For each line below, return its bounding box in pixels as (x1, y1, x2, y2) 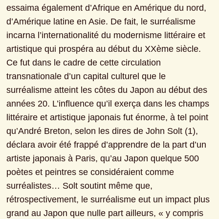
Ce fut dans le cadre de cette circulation (6, 58, 161, 68)
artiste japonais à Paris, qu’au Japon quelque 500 (6, 153, 199, 164)
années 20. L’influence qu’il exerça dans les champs (6, 99, 210, 109)
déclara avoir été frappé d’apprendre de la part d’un (6, 140, 207, 150)
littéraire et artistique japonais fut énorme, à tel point (6, 112, 209, 123)
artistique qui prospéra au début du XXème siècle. (6, 44, 201, 54)
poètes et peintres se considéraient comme (6, 167, 175, 177)
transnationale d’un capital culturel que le (6, 71, 166, 82)
